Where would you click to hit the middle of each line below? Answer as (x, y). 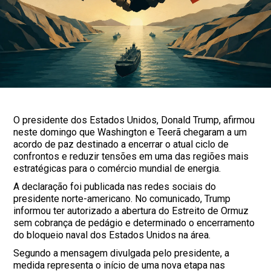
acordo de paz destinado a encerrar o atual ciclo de (121, 145)
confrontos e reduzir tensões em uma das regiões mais (131, 157)
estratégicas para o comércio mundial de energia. (117, 169)
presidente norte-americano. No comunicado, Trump (122, 199)
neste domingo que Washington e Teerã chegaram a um (130, 132)
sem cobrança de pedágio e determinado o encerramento (134, 223)
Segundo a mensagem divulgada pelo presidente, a (122, 253)
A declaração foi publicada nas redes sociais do (115, 187)
